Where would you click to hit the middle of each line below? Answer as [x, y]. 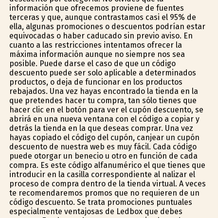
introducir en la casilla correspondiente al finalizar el [102, 174]
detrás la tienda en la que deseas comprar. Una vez [101, 128]
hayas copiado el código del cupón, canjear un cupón [104, 137]
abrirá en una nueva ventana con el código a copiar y [104, 119]
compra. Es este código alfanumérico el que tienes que [107, 165]
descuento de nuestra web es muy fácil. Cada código [103, 146]
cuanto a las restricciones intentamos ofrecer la [95, 45]
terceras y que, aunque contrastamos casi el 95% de [102, 17]
